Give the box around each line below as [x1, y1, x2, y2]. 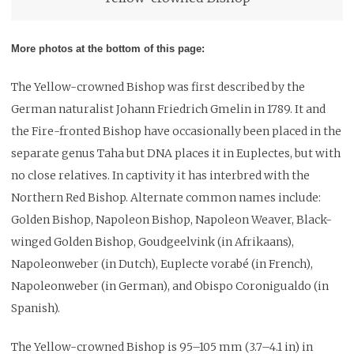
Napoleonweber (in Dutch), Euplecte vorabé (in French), [11, 256, 313, 271]
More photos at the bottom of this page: [11, 42, 205, 55]
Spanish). [11, 300, 60, 315]
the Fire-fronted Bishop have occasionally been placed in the [11, 123, 341, 138]
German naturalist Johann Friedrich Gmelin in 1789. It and [11, 101, 326, 116]
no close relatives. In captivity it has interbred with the [11, 168, 310, 183]
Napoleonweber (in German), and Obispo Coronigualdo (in [11, 278, 329, 293]
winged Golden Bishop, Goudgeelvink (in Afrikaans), [11, 234, 294, 249]
